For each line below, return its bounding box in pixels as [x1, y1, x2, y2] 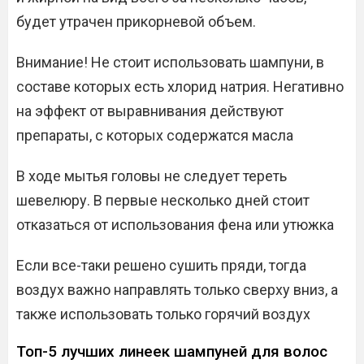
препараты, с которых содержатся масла [16, 127, 293, 144]
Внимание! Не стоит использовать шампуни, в [16, 54, 324, 71]
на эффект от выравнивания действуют [16, 102, 284, 119]
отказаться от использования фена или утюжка [16, 216, 334, 233]
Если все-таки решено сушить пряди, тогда [16, 257, 306, 274]
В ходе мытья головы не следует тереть [16, 167, 287, 184]
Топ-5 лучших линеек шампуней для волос [16, 342, 327, 361]
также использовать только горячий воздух [16, 305, 310, 323]
